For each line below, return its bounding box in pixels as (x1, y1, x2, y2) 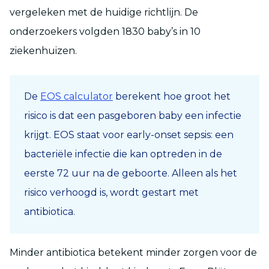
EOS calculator (40, 90, 113, 102)
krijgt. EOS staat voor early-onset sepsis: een (24, 128, 234, 141)
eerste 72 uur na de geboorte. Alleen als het (24, 167, 237, 179)
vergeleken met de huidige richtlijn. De (10, 6, 198, 18)
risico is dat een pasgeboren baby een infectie (24, 109, 241, 121)
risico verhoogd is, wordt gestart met (24, 186, 199, 198)
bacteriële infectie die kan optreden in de (24, 148, 222, 160)
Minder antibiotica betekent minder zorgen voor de (10, 246, 257, 258)
